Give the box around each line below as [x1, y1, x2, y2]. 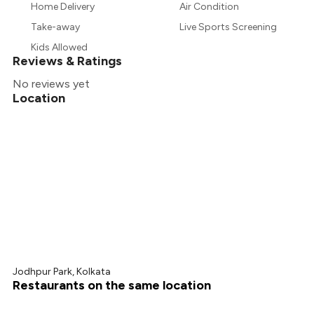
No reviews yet [13, 77, 90, 91]
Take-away [31, 21, 81, 34]
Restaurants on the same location [13, 278, 212, 294]
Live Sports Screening [179, 21, 277, 34]
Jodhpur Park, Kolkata [13, 266, 111, 278]
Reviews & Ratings [13, 53, 123, 69]
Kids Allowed [31, 41, 88, 54]
